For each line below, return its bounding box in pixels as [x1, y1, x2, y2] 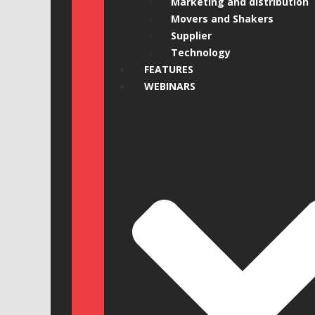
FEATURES [144, 63, 193, 77]
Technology [171, 46, 231, 60]
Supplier [171, 29, 212, 43]
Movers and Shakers [171, 12, 274, 26]
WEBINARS [144, 79, 195, 94]
